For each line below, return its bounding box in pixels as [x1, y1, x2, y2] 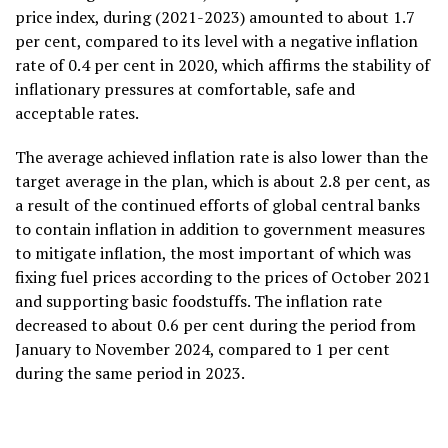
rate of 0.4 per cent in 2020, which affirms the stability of [15, 53, 430, 76]
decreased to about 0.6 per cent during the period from [15, 313, 416, 336]
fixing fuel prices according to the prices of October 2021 [15, 265, 431, 288]
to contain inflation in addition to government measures [15, 217, 425, 240]
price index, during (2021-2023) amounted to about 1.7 [15, 5, 415, 28]
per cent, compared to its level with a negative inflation [15, 29, 418, 52]
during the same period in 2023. [15, 361, 245, 384]
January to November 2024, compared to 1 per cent [15, 337, 390, 360]
